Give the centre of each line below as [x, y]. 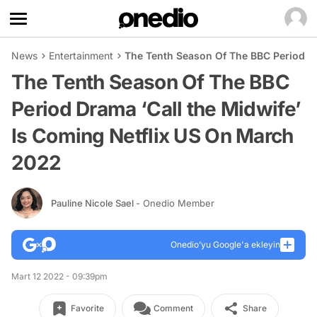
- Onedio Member [175, 203]
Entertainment [81, 56]
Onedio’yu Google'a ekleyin [225, 244]
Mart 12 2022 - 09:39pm [59, 276]
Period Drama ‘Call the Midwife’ [156, 109]
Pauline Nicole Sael [93, 203]
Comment [173, 308]
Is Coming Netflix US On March [152, 136]
